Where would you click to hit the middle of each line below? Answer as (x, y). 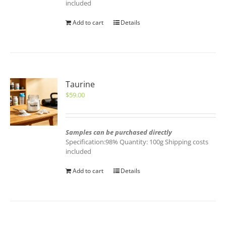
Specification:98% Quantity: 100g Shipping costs (137, 142)
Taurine (80, 84)
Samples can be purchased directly (119, 132)
